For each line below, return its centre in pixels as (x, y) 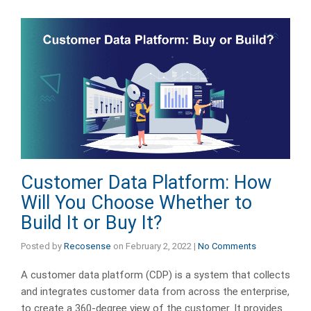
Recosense (87, 246)
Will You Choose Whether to (136, 203)
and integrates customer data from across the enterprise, (155, 292)
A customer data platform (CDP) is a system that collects (155, 275)
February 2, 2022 (159, 246)
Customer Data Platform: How (146, 183)
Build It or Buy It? (92, 223)
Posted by (42, 246)
